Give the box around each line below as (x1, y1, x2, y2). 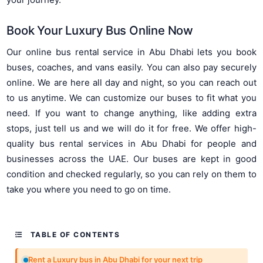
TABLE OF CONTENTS (28, 230, 120, 240)
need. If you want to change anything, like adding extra (6, 107, 257, 119)
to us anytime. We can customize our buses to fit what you (6, 92, 257, 104)
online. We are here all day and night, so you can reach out (6, 77, 257, 89)
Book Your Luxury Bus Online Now (6, 22, 193, 38)
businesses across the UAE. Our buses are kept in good (6, 153, 257, 165)
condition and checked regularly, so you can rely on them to (6, 168, 257, 180)
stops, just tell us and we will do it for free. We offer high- (6, 123, 257, 134)
